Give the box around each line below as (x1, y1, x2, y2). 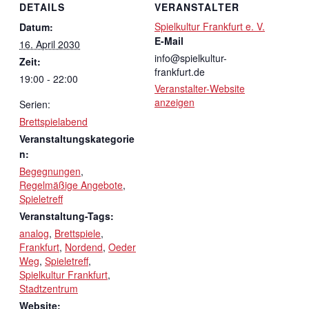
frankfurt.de (154, 64, 205, 79)
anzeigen (154, 94, 195, 109)
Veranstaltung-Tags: (19, 208, 114, 223)
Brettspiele (54, 226, 101, 240)
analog (19, 226, 49, 240)
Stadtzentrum (19, 281, 78, 295)
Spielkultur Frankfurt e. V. (154, 19, 265, 33)
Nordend (65, 239, 103, 254)
